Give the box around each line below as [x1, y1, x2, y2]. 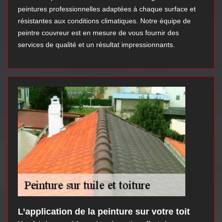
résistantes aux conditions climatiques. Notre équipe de [18, 17, 191, 25]
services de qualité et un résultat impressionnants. [18, 41, 175, 49]
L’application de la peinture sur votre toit [18, 207, 190, 217]
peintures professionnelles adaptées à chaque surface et [18, 5, 196, 13]
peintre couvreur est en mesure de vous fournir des [18, 29, 179, 37]
